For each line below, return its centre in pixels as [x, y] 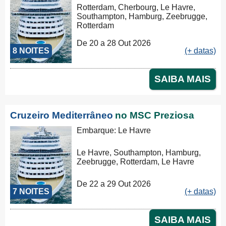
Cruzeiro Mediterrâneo [62, 115]
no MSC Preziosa [155, 115]
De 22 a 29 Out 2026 [114, 184]
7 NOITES [31, 191]
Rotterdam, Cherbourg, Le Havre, [136, 7]
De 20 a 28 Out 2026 [114, 43]
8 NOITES [31, 50]
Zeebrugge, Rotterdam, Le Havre [136, 161]
